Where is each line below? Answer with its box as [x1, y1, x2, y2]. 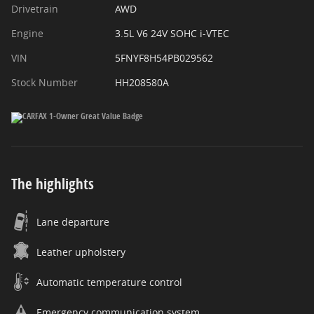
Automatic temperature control [36, 275, 182, 289]
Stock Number [11, 76, 78, 90]
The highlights [11, 174, 94, 194]
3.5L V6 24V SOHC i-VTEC [114, 27, 229, 41]
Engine [11, 27, 43, 41]
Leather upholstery [36, 245, 125, 259]
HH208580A [114, 76, 169, 90]
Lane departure [36, 215, 109, 229]
